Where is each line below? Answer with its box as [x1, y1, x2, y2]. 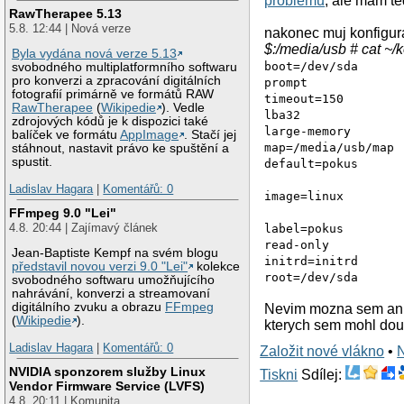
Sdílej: [301, 367, 346, 383]
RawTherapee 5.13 [9, 5, 123, 21]
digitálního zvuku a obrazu [12, 300, 166, 315]
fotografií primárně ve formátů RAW [12, 87, 215, 102]
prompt [264, 75, 308, 89]
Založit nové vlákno [260, 344, 385, 360]
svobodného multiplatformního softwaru [12, 60, 238, 75]
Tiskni [260, 367, 298, 383]
